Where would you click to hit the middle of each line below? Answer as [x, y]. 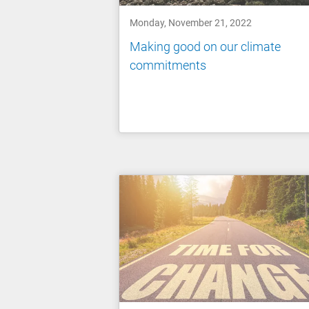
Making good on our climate [205, 47]
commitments [168, 66]
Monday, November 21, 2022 [191, 22]
